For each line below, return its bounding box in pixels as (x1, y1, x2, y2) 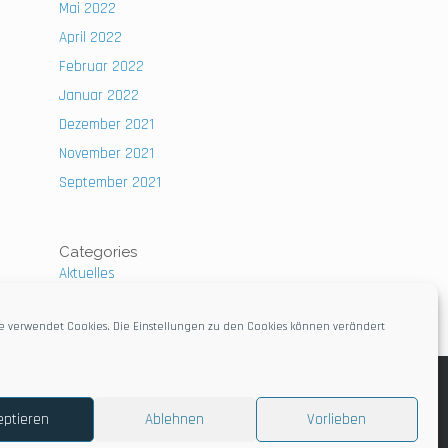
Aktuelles (59, 264, 116, 283)
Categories (59, 243, 138, 261)
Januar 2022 (59, 86, 140, 105)
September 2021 (59, 173, 162, 192)
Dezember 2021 (59, 115, 155, 134)
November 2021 (59, 144, 155, 163)
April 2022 (59, 28, 123, 47)
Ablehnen (145, 409, 205, 429)
